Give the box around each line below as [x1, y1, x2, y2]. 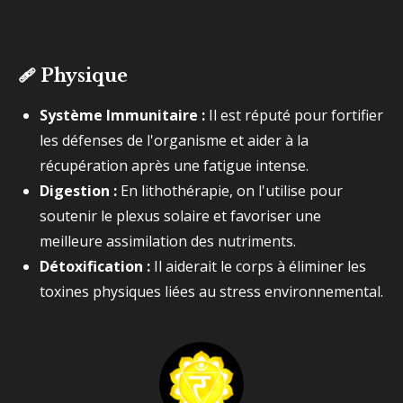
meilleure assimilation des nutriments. [40, 231, 296, 251]
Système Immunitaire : [40, 105, 205, 125]
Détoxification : [40, 256, 150, 276]
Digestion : [40, 181, 117, 201]
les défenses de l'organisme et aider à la [40, 130, 309, 150]
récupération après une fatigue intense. [40, 156, 309, 175]
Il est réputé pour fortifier [205, 105, 383, 125]
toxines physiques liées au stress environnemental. [40, 282, 383, 301]
